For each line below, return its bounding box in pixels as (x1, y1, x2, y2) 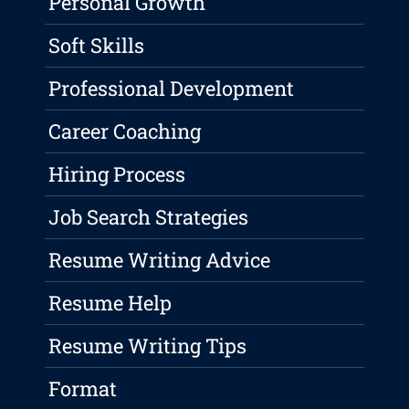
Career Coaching (48, 118, 202, 145)
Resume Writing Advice (48, 246, 271, 274)
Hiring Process (48, 161, 186, 188)
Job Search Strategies (48, 204, 249, 231)
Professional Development (48, 75, 295, 102)
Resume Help (48, 289, 173, 317)
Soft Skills (48, 32, 145, 59)
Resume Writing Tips (48, 332, 247, 360)
